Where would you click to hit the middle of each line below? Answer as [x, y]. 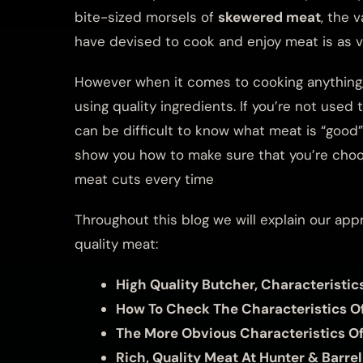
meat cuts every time [144, 179]
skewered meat [269, 17]
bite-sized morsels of [146, 17]
